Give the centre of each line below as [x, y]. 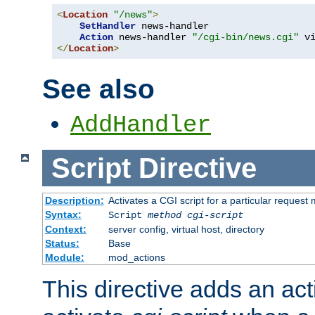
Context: [65, 230]
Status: [62, 244]
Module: [64, 258]
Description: [74, 201]
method [164, 216]
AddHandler [141, 126]
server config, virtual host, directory [186, 230]
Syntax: [63, 215]
